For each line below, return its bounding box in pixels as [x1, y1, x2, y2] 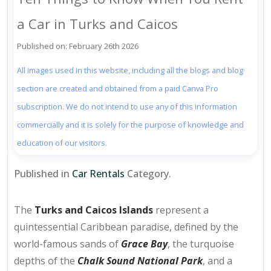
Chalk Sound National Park [77, 254, 203, 268]
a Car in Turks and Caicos [17, 15, 178, 33]
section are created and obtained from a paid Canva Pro [17, 83, 218, 94]
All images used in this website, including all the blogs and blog [17, 65, 243, 76]
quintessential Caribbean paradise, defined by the [14, 220, 238, 234]
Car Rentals [72, 167, 125, 181]
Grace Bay [121, 237, 168, 251]
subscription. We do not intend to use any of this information [17, 101, 237, 113]
